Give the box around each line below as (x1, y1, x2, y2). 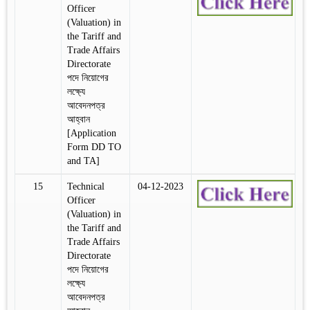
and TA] (67, 155, 100, 166)
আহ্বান (67, 113, 90, 125)
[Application (67, 127, 116, 138)
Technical (67, 181, 104, 192)
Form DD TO (67, 141, 121, 152)
